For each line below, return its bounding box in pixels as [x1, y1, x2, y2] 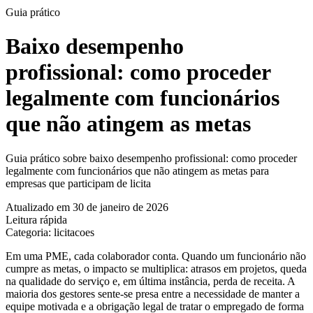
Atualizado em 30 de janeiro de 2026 [6, 201, 168, 213]
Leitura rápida [6, 213, 67, 226]
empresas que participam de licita [6, 177, 151, 189]
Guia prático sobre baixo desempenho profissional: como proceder [6, 152, 297, 164]
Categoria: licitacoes [6, 226, 94, 238]
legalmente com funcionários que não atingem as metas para [6, 164, 269, 177]
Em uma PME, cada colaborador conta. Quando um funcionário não [6, 249, 306, 262]
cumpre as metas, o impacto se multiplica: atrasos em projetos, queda [6, 262, 307, 275]
